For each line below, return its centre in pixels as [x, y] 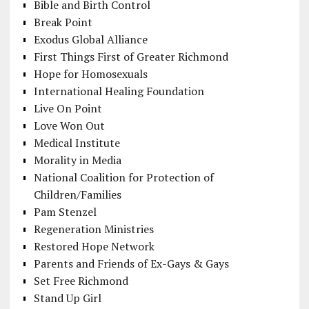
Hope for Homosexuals [90, 74]
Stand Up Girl [67, 298]
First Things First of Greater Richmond [131, 57]
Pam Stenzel [65, 212]
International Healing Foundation [119, 91]
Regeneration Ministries [93, 229]
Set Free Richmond [81, 281]
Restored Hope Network [94, 247]
